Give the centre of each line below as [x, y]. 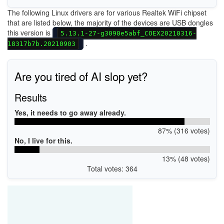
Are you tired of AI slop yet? [81, 76]
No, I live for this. [43, 140]
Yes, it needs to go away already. [70, 112]
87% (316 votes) [184, 130]
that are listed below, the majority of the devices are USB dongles [110, 22]
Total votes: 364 [112, 168]
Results [30, 97]
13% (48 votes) [186, 158]
